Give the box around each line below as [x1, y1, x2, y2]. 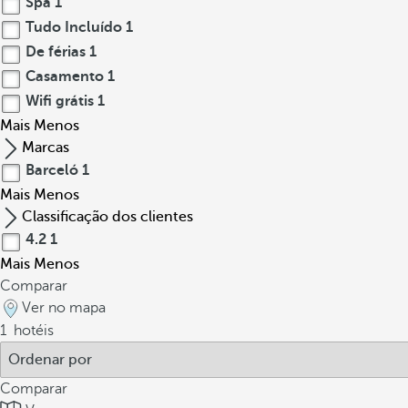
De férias [22, 44, 89, 60]
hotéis [10, 322, 54, 339]
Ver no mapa [22, 300, 106, 316]
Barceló [22, 162, 82, 178]
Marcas [22, 139, 69, 156]
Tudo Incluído [22, 19, 126, 36]
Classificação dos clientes [22, 209, 193, 225]
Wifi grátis [22, 93, 97, 109]
